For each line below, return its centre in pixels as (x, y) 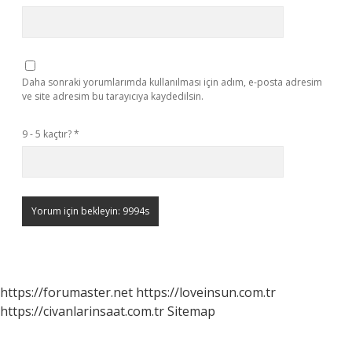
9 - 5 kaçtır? (48, 134)
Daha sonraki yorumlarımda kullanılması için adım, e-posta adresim (172, 82)
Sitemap (191, 311)
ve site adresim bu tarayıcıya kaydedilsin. (113, 96)
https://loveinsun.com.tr (206, 292)
